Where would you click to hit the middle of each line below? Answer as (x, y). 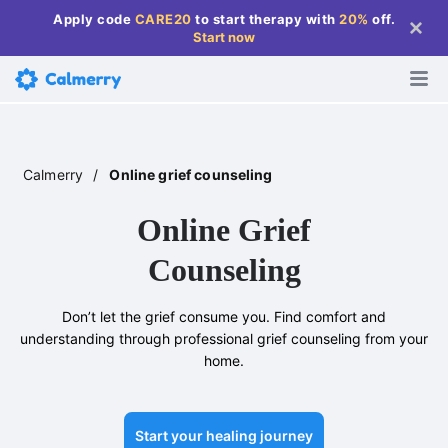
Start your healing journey (224, 435)
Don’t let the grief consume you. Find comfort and (224, 316)
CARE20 (163, 19)
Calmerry (55, 174)
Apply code (94, 19)
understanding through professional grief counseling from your (224, 338)
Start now (224, 37)
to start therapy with (265, 19)
